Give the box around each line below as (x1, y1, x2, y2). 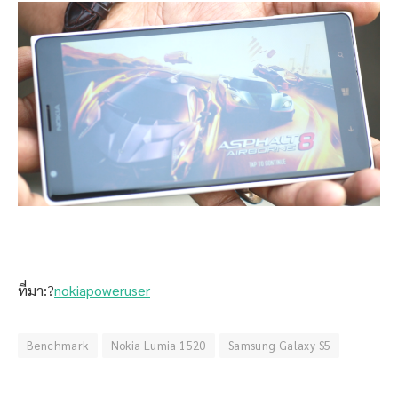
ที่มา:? (18, 281, 54, 300)
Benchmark (27, 338, 89, 354)
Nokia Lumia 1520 (110, 338, 206, 354)
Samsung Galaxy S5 (227, 338, 331, 354)
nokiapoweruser (54, 281, 150, 300)
